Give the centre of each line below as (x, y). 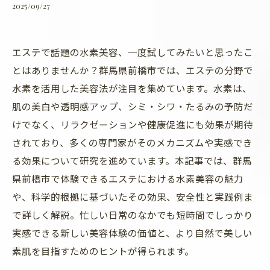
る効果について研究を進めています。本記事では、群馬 (132, 160)
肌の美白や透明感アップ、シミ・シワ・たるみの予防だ (133, 106)
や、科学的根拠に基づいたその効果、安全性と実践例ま (133, 196)
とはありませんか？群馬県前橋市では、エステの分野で (133, 70)
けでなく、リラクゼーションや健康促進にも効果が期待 (133, 124)
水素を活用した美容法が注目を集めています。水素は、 (132, 88)
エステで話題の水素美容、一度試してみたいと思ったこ (133, 52)
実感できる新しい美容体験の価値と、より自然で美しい (132, 233)
